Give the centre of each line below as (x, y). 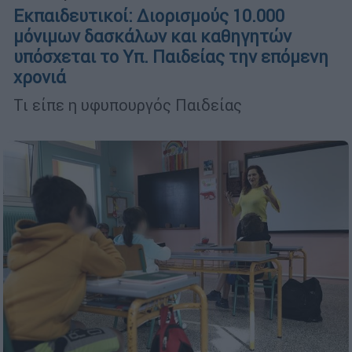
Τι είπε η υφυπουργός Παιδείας (128, 105)
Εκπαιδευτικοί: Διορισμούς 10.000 (149, 16)
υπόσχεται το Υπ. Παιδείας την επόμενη (171, 57)
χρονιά (40, 78)
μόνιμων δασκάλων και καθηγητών (152, 37)
